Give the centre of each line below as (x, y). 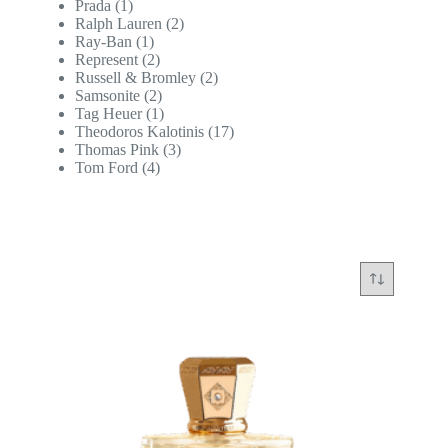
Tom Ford (106, 167)
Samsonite (107, 95)
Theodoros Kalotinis (139, 131)
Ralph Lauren (118, 23)
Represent (106, 59)
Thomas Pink (117, 149)
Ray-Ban (103, 41)
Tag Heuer (108, 113)
